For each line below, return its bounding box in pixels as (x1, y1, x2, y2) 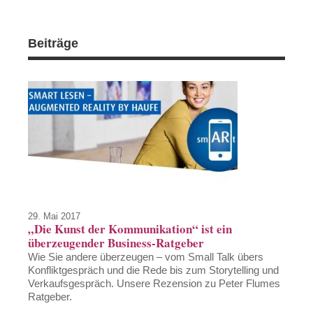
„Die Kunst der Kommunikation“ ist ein (28, 220, 233, 238)
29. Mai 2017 (28, 211, 81, 222)
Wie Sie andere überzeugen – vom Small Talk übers (28, 251, 264, 263)
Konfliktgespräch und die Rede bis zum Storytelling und (28, 264, 279, 277)
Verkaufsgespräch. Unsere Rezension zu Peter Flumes (28, 277, 281, 290)
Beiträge (28, 36, 79, 51)
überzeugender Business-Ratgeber (28, 234, 205, 252)
